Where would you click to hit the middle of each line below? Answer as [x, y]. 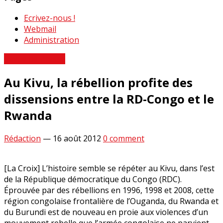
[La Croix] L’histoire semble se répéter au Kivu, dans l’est [109, 168]
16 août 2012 [77, 139]
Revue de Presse [35, 58]
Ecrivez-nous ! [50, 18]
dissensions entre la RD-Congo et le [109, 99]
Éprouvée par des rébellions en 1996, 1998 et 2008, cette [109, 190]
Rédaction [22, 139]
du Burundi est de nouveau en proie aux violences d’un [106, 212]
